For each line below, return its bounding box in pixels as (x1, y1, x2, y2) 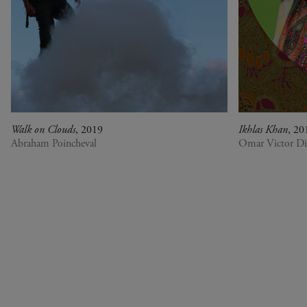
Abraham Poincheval (11, 136, 97, 151)
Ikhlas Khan (238, 123, 288, 138)
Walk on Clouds (11, 123, 75, 138)
